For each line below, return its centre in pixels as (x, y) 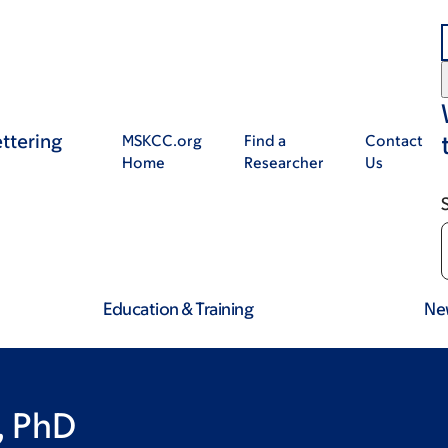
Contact (393, 140)
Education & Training (178, 309)
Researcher (283, 162)
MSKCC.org (161, 140)
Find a (264, 140)
